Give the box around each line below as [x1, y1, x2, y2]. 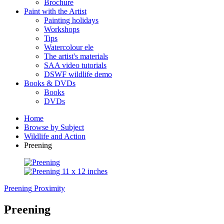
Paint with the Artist [24, 7, 86, 15]
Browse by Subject [24, 123, 84, 131]
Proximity [34, 184, 65, 192]
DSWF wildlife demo [44, 70, 112, 78]
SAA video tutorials [44, 61, 106, 69]
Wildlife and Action [24, 132, 85, 140]
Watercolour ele [44, 43, 93, 51]
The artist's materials [44, 52, 108, 60]
